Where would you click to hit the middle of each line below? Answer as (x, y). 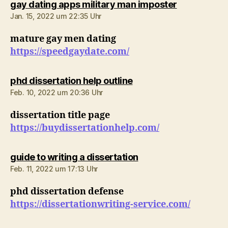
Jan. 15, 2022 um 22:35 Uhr (56, 16)
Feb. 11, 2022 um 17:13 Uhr (54, 169)
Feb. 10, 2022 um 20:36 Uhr (56, 93)
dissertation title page (60, 116)
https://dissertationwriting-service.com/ (100, 205)
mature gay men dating (63, 39)
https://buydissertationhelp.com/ (85, 128)
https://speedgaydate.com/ (70, 52)
